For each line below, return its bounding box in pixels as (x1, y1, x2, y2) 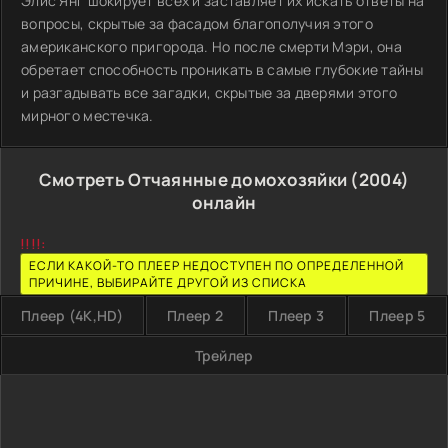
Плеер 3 (268, 306, 325, 325)
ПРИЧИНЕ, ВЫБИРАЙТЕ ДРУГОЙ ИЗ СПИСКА (29, 274, 307, 291)
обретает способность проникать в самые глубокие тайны (21, 60, 423, 79)
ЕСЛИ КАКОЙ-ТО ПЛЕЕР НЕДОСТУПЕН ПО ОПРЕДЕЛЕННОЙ (29, 257, 404, 274)
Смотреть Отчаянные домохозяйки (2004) (38, 168, 410, 191)
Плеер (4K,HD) (21, 306, 124, 325)
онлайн (191, 191, 257, 214)
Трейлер (194, 346, 254, 365)
